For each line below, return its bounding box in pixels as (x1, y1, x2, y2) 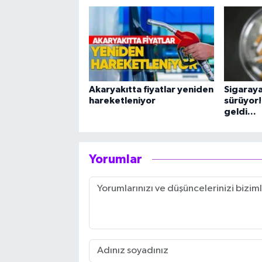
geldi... (223, 106, 256, 116)
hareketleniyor (88, 95, 156, 105)
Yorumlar (88, 153, 142, 166)
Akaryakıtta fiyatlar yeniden (88, 84, 213, 94)
